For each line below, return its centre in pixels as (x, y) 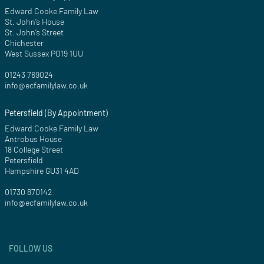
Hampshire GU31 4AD (42, 171)
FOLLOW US (31, 249)
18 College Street (34, 150)
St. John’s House (34, 22)
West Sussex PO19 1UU (44, 54)
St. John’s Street (34, 32)
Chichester (24, 43)
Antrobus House (33, 139)
